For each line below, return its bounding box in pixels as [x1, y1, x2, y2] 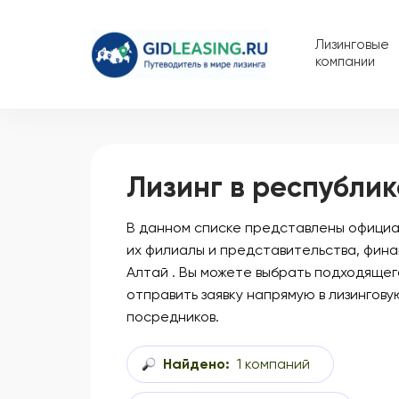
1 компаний [237, 355, 310, 373]
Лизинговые [315, 37, 389, 53]
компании [315, 53, 375, 70]
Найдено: [163, 355, 230, 373]
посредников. [126, 308, 219, 326]
